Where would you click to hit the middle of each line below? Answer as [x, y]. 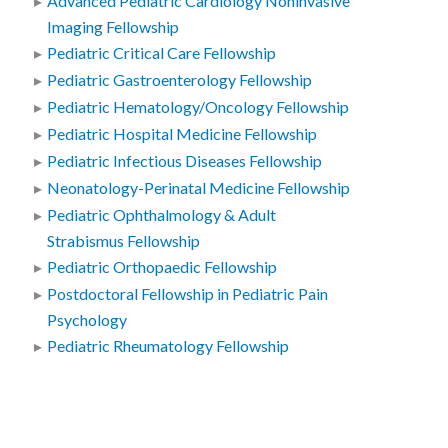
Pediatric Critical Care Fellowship [162, 53]
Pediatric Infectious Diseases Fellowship [185, 161]
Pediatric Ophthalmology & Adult [162, 215]
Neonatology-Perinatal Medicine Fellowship [199, 188]
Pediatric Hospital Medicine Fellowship [182, 134]
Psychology [87, 320]
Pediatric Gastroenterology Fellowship [180, 80]
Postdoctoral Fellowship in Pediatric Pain [188, 294]
